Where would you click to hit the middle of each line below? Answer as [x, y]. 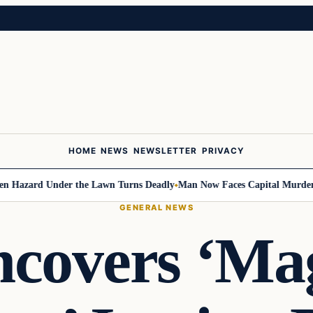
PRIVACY [223, 151]
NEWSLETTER [165, 151]
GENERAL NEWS [156, 207]
